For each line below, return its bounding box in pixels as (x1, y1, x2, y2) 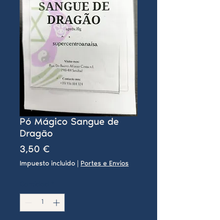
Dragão (20, 129, 53, 139)
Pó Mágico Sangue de (20, 117, 119, 127)
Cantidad (20, 181, 49, 188)
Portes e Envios (81, 161, 129, 167)
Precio (49, 144, 77, 154)
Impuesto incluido (20, 161, 75, 167)
